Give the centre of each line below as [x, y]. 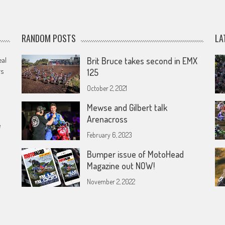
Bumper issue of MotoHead [136, 154]
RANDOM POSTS [49, 38]
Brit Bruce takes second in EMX [142, 61]
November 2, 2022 [111, 182]
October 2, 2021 [107, 88]
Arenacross [107, 119]
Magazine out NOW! [121, 166]
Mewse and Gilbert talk [127, 107]
